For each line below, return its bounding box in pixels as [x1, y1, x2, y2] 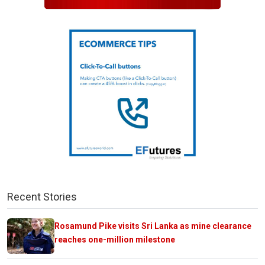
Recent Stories [7, 190, 77, 203]
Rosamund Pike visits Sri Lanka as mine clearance [54, 221, 251, 231]
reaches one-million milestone [54, 234, 175, 244]
